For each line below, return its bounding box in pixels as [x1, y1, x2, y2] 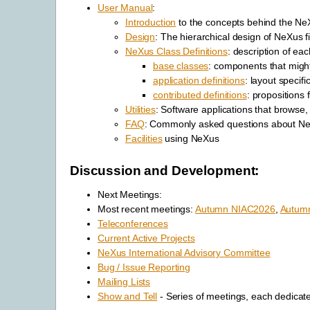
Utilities [125, 104, 156, 116]
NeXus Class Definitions [125, 46, 228, 57]
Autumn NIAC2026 [194, 203, 275, 215]
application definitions [153, 75, 245, 86]
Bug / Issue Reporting [98, 261, 191, 273]
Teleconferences [98, 217, 168, 229]
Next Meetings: [98, 188, 163, 200]
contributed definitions [153, 89, 247, 101]
